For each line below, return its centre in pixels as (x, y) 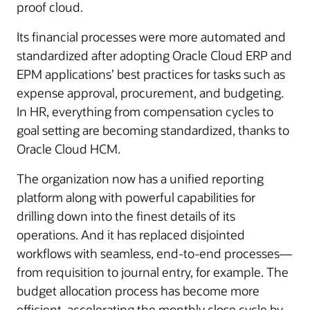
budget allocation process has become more (138, 291)
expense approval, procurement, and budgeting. (150, 93)
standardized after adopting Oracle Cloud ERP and (154, 55)
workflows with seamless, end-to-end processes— (154, 253)
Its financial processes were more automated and (151, 37)
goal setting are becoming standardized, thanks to (153, 130)
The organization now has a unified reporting (140, 179)
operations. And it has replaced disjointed (131, 235)
